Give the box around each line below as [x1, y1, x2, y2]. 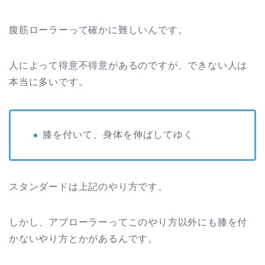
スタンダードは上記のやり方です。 [9, 182, 168, 192]
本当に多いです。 [9, 77, 89, 88]
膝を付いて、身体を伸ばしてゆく [43, 130, 193, 140]
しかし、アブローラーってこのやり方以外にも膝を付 [9, 217, 248, 228]
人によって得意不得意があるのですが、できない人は [9, 60, 248, 71]
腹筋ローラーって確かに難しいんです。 [9, 25, 188, 35]
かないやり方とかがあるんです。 [9, 234, 158, 244]
